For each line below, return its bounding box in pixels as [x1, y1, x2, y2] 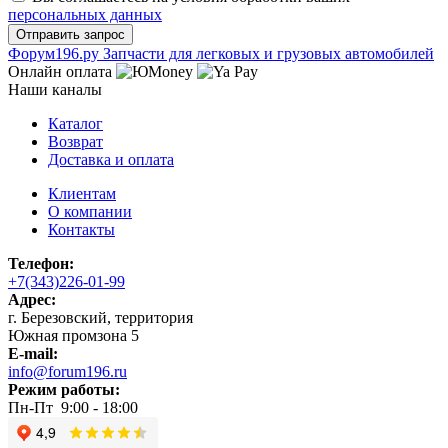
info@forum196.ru [8, 362, 127, 380]
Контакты [48, 220, 115, 238]
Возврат [48, 132, 103, 150]
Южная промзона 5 [8, 326, 139, 344]
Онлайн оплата [8, 62, 112, 80]
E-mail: [8, 344, 58, 362]
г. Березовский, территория [8, 308, 193, 326]
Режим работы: [8, 380, 120, 398]
